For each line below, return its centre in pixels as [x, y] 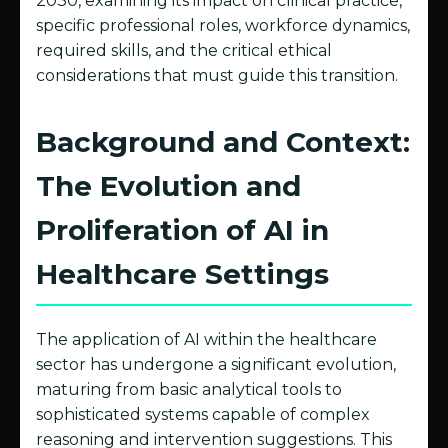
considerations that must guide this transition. [217, 76]
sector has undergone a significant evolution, [216, 365]
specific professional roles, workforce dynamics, [223, 26]
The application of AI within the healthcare [206, 340]
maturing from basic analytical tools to [189, 390]
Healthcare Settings [182, 274]
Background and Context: [223, 142]
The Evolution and [168, 186]
